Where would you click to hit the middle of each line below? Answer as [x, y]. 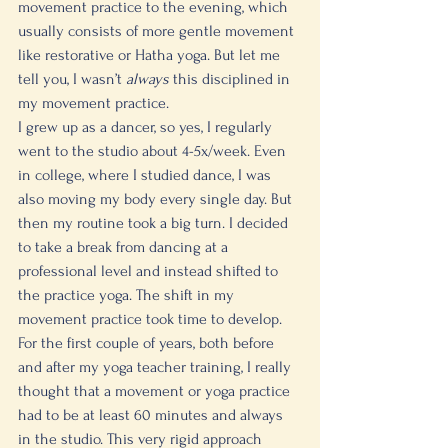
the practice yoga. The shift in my [128, 295]
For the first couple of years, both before [148, 343]
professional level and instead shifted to [150, 271]
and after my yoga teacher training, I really [156, 367]
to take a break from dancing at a [125, 247]
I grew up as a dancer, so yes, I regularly [147, 127]
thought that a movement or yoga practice [156, 391]
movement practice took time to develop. [152, 319]
